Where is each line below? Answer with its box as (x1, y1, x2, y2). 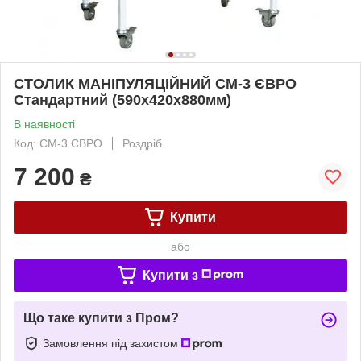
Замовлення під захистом (43, 336, 181, 350)
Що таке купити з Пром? (23, 310, 179, 325)
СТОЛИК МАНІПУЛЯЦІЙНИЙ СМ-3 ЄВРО (14, 75, 297, 92)
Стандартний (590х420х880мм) (14, 91, 231, 108)
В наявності (14, 117, 75, 131)
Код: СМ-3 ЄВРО (14, 136, 102, 150)
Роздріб (122, 136, 162, 150)
